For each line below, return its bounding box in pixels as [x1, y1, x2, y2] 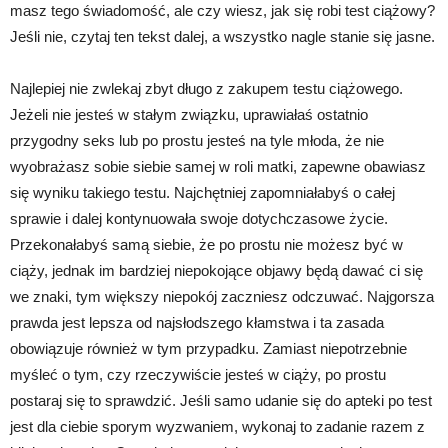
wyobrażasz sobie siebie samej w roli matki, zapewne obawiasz [10, 157, 426, 175]
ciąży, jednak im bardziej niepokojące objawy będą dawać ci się [10, 261, 423, 279]
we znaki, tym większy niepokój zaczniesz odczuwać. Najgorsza [10, 287, 434, 305]
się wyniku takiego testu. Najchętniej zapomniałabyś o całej [10, 183, 395, 201]
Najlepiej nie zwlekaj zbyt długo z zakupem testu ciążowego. [10, 79, 403, 97]
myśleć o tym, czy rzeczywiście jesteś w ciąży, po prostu [10, 365, 386, 383]
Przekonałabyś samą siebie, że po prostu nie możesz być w [10, 235, 403, 253]
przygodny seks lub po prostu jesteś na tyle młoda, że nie [10, 131, 384, 149]
